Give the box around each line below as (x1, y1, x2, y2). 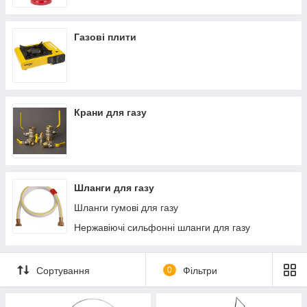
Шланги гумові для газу (74, 202, 178, 213)
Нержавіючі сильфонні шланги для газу (74, 222, 250, 233)
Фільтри (182, 265, 217, 276)
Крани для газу (74, 107, 147, 118)
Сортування (36, 265, 90, 276)
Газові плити (74, 32, 136, 42)
